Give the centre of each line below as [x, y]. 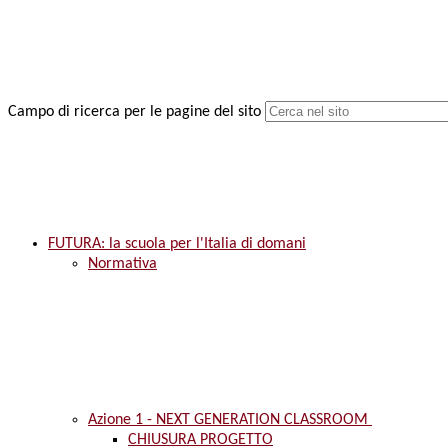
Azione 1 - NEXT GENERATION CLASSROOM [230, 420]
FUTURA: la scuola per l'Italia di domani [177, 244]
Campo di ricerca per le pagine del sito [134, 112]
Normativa [122, 264]
